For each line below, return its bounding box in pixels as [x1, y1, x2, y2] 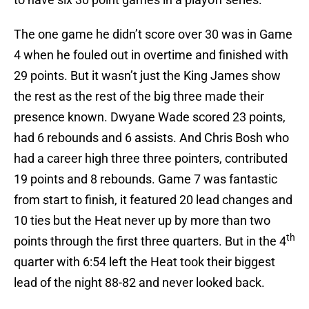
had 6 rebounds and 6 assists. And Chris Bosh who [14, 130, 289, 146]
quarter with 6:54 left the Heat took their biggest [14, 255, 275, 270]
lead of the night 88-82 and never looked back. [14, 275, 265, 290]
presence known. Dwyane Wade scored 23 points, [14, 110, 286, 125]
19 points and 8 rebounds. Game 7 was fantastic [14, 172, 277, 187]
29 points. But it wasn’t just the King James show [14, 68, 281, 83]
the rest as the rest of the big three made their [14, 89, 264, 104]
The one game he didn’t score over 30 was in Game [14, 27, 292, 42]
